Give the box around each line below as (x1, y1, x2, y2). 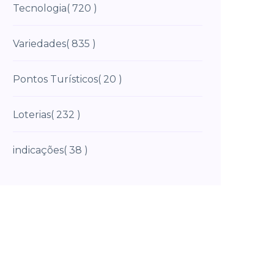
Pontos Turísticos (13, 73, 98, 85)
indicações (13, 144, 64, 156)
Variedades (13, 38, 66, 50)
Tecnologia (13, 2, 67, 14)
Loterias (13, 109, 51, 120)
